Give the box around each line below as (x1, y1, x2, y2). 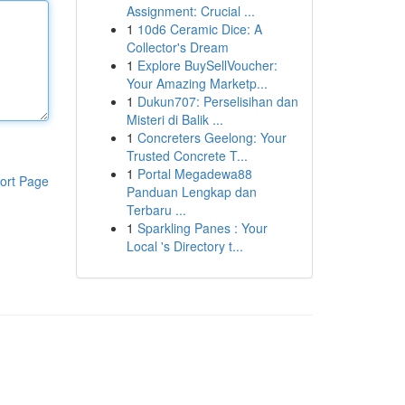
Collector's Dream (126, 38, 229, 56)
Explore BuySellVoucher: (137, 56, 278, 74)
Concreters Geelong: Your (137, 128, 287, 146)
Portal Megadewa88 (137, 165, 252, 183)
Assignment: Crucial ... (126, 2, 255, 20)
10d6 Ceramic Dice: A (137, 20, 262, 38)
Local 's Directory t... (126, 237, 243, 255)
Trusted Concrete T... (126, 146, 248, 165)
